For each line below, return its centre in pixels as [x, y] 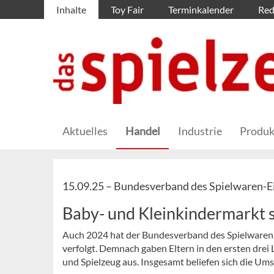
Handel [143, 131]
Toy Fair [127, 9]
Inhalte [71, 9]
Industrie [200, 131]
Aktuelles [85, 131]
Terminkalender [201, 9]
